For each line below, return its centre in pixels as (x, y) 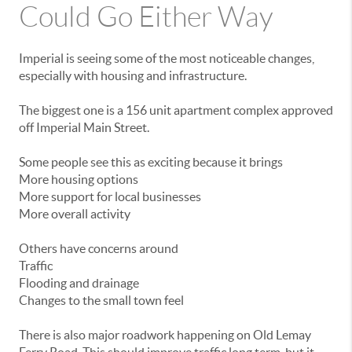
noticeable (238, 58)
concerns (114, 248)
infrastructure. (208, 75)
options (117, 179)
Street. (132, 127)
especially (46, 75)
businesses (172, 196)
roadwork (149, 334)
